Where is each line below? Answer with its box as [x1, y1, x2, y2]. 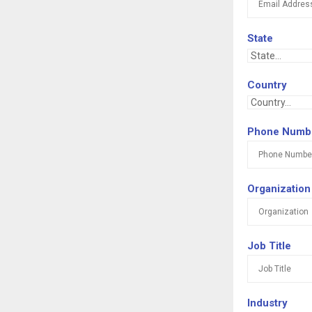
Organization [247, 182, 311, 196]
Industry [247, 297, 288, 310]
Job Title [247, 240, 291, 253]
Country [247, 79, 287, 92]
